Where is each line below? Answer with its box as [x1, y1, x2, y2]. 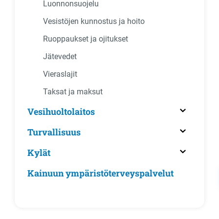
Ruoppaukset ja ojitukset [43, 34, 128, 44]
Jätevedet [43, 52, 77, 61]
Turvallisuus [27, 126, 81, 138]
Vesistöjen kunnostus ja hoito [43, 17, 145, 26]
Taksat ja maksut [43, 87, 103, 96]
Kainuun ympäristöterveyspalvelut [27, 167, 174, 179]
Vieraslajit [43, 69, 77, 79]
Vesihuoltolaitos [27, 106, 95, 117]
